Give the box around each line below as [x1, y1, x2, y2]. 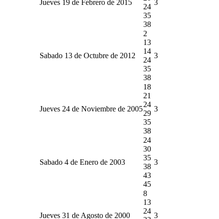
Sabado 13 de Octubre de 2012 [39, 51, 135, 60]
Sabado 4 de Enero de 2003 [39, 157, 125, 166]
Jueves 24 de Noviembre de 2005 [39, 104, 143, 113]
